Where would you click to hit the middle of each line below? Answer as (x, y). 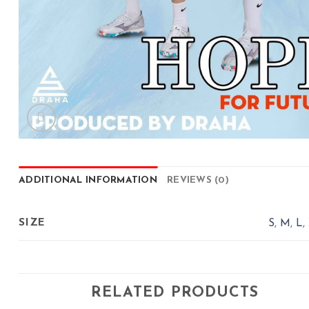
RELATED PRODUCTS (175, 293)
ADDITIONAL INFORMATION (88, 181)
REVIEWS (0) (198, 181)
